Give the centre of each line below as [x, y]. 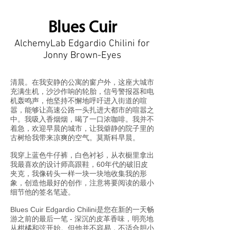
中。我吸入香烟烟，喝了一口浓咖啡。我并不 [82, 119]
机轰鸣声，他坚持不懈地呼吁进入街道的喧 [79, 101]
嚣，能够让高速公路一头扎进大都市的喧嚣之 [82, 110]
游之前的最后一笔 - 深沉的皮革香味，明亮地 [82, 219]
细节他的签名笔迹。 [43, 192]
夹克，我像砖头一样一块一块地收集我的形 [79, 174]
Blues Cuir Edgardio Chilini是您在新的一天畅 [82, 209]
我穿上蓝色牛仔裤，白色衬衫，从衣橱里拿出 [82, 155]
